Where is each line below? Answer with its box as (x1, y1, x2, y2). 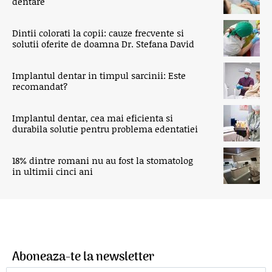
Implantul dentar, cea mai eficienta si (12, 110, 173, 124)
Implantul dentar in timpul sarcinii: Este (12, 68, 186, 82)
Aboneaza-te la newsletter (12, 247, 154, 267)
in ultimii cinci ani (12, 164, 93, 178)
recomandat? (12, 79, 67, 93)
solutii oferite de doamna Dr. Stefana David (12, 36, 194, 50)
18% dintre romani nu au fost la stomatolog (12, 153, 193, 167)
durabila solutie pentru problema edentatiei (12, 121, 198, 135)
